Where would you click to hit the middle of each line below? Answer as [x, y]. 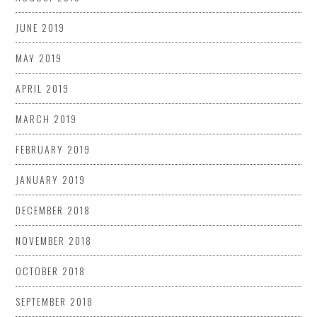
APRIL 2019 [43, 88]
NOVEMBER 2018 [54, 240]
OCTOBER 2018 [51, 270]
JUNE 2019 [41, 27]
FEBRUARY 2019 [53, 149]
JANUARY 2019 [51, 179]
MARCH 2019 [47, 118]
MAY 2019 [39, 57]
